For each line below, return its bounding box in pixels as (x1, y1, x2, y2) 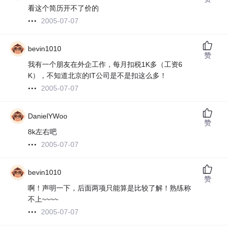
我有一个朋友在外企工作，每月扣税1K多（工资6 (28, 60, 183, 69)
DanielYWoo (28, 112, 68, 121)
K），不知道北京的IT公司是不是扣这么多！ (28, 71, 167, 80)
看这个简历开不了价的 (28, 4, 99, 13)
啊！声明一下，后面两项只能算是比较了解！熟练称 (28, 184, 192, 193)
